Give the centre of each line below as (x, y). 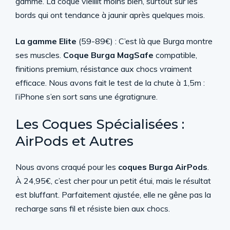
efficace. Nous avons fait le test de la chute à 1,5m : (110, 82)
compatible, (175, 55)
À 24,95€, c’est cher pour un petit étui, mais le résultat (113, 180)
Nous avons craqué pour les (67, 167)
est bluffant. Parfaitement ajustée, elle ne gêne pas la (113, 194)
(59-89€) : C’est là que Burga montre (145, 41)
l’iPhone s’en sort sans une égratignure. (87, 96)
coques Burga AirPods (163, 167)
